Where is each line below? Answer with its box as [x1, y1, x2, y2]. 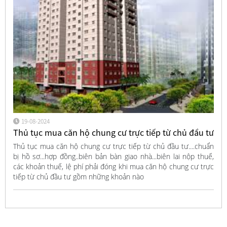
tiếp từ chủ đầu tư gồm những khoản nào [13, 172, 144, 182]
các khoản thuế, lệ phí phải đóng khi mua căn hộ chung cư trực [13, 162, 214, 172]
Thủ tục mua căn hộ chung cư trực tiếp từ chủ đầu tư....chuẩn [13, 141, 214, 152]
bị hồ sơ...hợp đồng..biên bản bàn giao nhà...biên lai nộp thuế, [13, 152, 214, 162]
